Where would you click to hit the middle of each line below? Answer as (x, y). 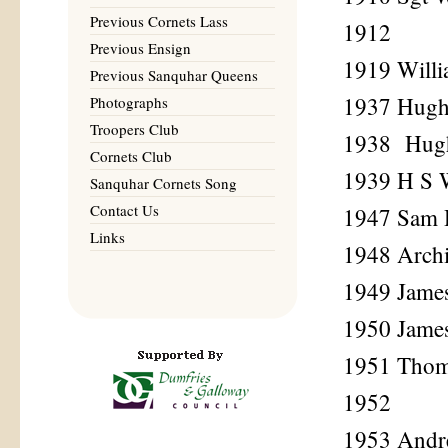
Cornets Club (131, 156)
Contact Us (124, 210)
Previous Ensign (140, 48)
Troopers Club (134, 129)
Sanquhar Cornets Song (163, 183)
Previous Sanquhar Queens (174, 75)
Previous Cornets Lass (159, 21)
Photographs (129, 102)
